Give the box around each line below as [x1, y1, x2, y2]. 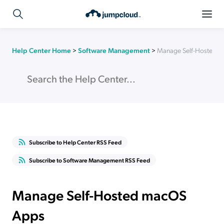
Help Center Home [12, 45, 71, 54]
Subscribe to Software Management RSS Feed [29, 156, 150, 164]
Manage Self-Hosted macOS [12, 185, 186, 204]
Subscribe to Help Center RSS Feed [29, 138, 121, 146]
